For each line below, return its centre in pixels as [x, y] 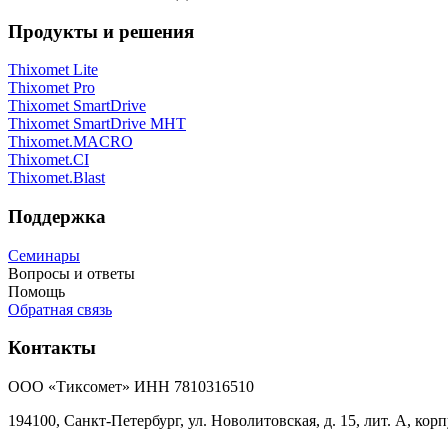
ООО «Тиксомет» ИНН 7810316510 [131, 387]
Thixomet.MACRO [70, 142]
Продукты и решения [101, 31]
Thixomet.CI [48, 160]
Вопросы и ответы [71, 273]
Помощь [36, 291]
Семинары [44, 255]
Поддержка [57, 217]
